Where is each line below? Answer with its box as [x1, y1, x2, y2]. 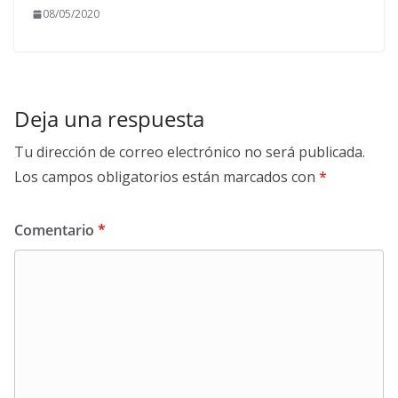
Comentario [14, 220, 98, 240]
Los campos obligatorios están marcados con [14, 167, 319, 187]
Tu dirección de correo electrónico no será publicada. [14, 142, 365, 162]
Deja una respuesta [14, 104, 204, 133]
